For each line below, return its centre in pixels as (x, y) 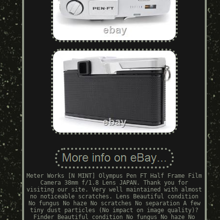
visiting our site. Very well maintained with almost (114, 190)
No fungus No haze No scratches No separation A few (114, 204)
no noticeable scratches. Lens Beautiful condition (114, 197)
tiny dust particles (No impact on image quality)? (114, 210)
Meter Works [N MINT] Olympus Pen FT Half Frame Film (114, 176)
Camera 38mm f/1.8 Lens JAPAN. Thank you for (114, 183)
